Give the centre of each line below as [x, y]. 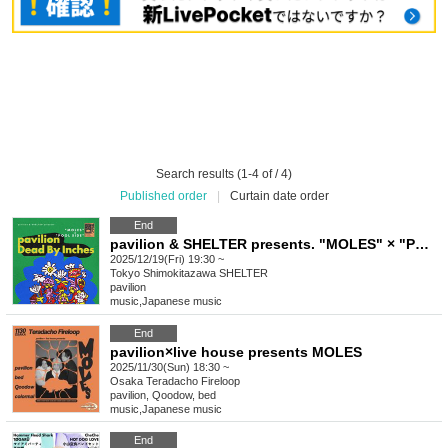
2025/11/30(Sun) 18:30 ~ [169, 367]
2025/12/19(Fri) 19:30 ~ [167, 259]
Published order [163, 196]
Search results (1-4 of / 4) [224, 174]
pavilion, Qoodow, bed [163, 395]
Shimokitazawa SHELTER [205, 273]
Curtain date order [279, 196]
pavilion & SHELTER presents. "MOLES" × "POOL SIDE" [422, 244]
